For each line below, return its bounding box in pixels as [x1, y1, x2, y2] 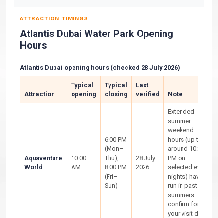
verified [136, 91, 160, 98]
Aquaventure [24, 154, 62, 162]
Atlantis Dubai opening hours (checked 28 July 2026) [20, 64, 180, 71]
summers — [168, 191, 200, 199]
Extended [168, 108, 194, 115]
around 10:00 [168, 145, 204, 152]
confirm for [168, 200, 199, 208]
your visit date [168, 210, 207, 217]
